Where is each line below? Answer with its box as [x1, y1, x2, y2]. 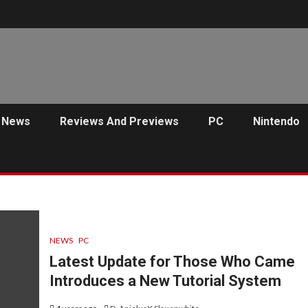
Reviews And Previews [60, 114, 179, 128]
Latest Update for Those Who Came [49, 253, 295, 271]
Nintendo [253, 114, 300, 128]
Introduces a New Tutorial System [49, 272, 281, 290]
